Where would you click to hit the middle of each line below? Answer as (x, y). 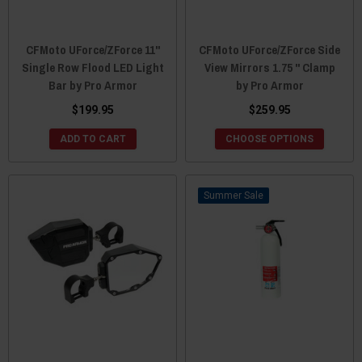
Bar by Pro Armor (93, 85)
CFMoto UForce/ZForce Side (269, 50)
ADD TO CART (93, 139)
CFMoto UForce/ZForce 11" (93, 50)
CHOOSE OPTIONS (269, 139)
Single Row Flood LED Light (93, 67)
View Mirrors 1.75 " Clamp (269, 67)
